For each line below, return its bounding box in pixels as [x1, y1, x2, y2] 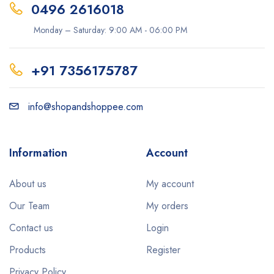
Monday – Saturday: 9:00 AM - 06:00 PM [34, 24, 187, 37]
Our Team [9, 199, 50, 213]
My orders [146, 199, 188, 213]
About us [9, 177, 46, 191]
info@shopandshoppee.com [28, 100, 143, 114]
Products [9, 243, 46, 257]
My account [146, 177, 194, 191]
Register [146, 243, 180, 257]
